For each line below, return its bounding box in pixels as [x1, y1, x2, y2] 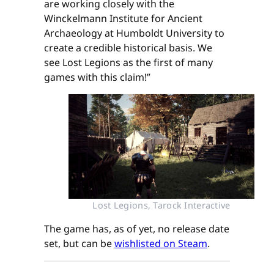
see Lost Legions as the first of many [44, 56, 213, 70]
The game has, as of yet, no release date [44, 222, 229, 236]
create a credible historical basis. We [44, 41, 212, 55]
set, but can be [44, 237, 114, 251]
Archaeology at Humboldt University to [44, 26, 224, 40]
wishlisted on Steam [114, 237, 207, 251]
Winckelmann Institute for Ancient [44, 12, 202, 26]
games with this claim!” [44, 70, 150, 84]
